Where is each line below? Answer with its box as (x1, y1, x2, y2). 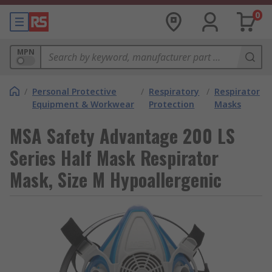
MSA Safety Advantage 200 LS (10, 122, 235, 149)
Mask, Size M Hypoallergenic (10, 166, 222, 193)
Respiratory (149, 86, 200, 97)
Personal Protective (32, 86, 117, 97)
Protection (149, 98, 195, 110)
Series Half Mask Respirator (10, 144, 219, 171)
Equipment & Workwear (32, 98, 134, 110)
